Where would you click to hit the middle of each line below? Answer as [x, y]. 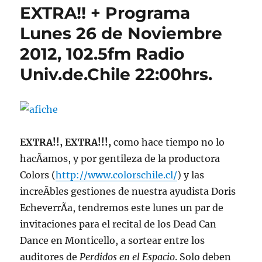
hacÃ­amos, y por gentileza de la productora [120, 158]
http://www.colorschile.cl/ [117, 175]
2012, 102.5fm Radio [102, 54]
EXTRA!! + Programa [105, 13]
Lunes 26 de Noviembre [121, 33]
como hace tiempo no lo [169, 142]
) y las [191, 175]
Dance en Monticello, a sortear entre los [113, 240]
